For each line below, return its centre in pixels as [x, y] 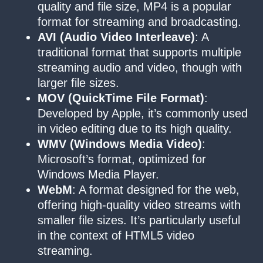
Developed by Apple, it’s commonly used [143, 114]
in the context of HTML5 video [116, 236]
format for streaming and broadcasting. [139, 22]
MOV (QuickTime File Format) [121, 98]
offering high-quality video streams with [139, 205]
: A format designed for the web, [156, 190]
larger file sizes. [78, 83]
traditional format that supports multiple [139, 53]
